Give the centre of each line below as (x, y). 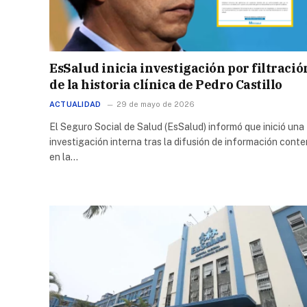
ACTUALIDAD (75, 104)
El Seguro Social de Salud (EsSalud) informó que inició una (177, 126)
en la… (64, 157)
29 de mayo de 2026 (156, 104)
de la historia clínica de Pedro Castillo (166, 84)
